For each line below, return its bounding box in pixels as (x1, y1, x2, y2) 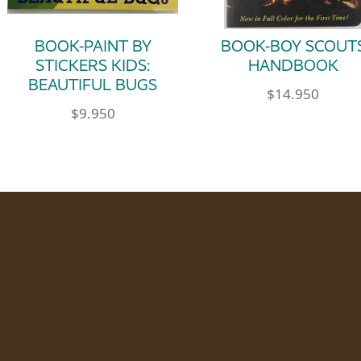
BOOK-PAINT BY (34, 37, 151, 56)
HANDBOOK (247, 56, 338, 76)
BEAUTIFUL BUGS (28, 76, 158, 95)
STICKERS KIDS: (35, 56, 151, 76)
